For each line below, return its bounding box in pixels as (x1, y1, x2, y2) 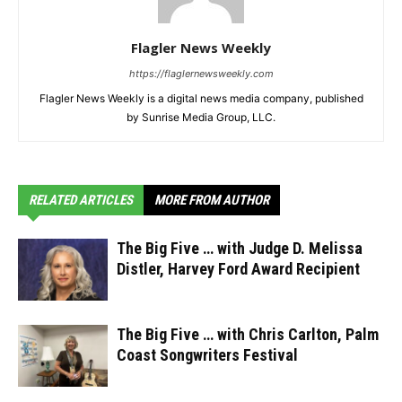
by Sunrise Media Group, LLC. (127, 110, 275, 125)
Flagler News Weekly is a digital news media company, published (39, 92, 363, 106)
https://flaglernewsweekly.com (128, 67, 274, 81)
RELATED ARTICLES (29, 192, 133, 209)
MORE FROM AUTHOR (154, 192, 269, 209)
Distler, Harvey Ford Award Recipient (117, 259, 360, 279)
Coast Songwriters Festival (117, 345, 298, 365)
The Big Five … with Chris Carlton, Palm (117, 325, 379, 345)
